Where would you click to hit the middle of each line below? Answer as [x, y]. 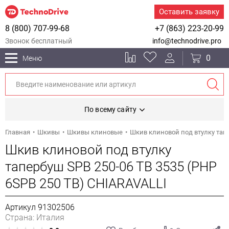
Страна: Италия [35, 217]
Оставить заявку [189, 12]
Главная [18, 132]
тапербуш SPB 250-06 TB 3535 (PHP [111, 167]
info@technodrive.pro [187, 41]
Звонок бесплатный [39, 41]
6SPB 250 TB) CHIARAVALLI [86, 184]
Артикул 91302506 [40, 207]
